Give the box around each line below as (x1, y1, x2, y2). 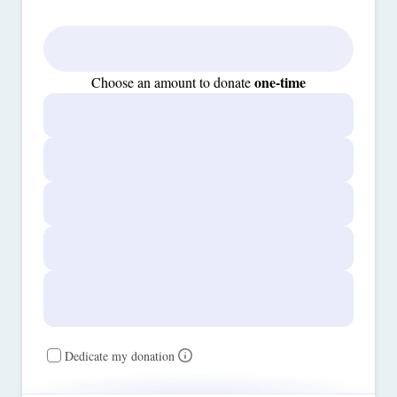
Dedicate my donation (65, 346, 175, 364)
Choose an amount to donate (91, 73, 254, 91)
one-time (254, 72, 306, 92)
